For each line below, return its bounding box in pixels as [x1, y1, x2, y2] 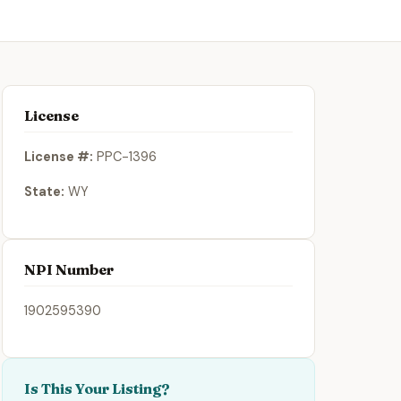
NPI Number [24, 260, 114, 279]
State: [24, 183, 64, 200]
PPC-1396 [93, 149, 157, 166]
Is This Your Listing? [24, 380, 170, 398]
